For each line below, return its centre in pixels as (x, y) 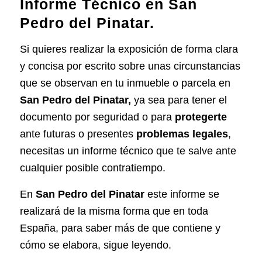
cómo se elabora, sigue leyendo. (95, 245)
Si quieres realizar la (69, 49)
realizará (41, 211)
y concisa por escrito (68, 66)
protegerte (201, 117)
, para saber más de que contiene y (138, 228)
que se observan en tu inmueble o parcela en (125, 83)
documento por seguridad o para (97, 117)
